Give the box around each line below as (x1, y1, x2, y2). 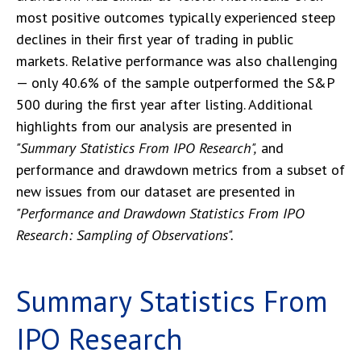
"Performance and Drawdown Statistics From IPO (16, 203, 305, 222)
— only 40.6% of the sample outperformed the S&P (16, 73, 334, 92)
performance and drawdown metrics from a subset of (16, 160, 345, 179)
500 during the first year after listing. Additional (16, 94, 313, 114)
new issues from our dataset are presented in (16, 181, 295, 201)
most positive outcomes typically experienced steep (16, 7, 335, 27)
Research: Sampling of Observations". (16, 225, 234, 244)
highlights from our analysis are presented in (16, 116, 292, 135)
